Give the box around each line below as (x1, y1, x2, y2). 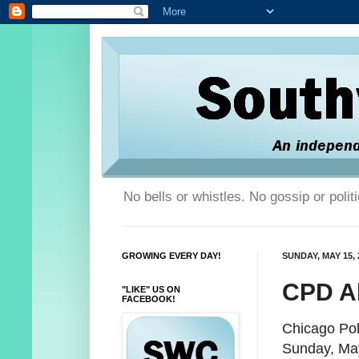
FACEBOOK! (122, 294, 175, 305)
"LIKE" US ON (122, 284, 180, 295)
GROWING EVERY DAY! (122, 251, 221, 261)
